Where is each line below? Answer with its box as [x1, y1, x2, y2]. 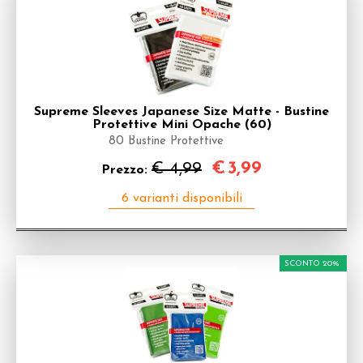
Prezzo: [101, 164, 152, 177]
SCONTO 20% [284, 259, 340, 268]
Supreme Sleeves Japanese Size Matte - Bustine [34, 105, 329, 118]
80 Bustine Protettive [109, 135, 224, 147]
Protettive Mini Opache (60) [92, 118, 271, 131]
